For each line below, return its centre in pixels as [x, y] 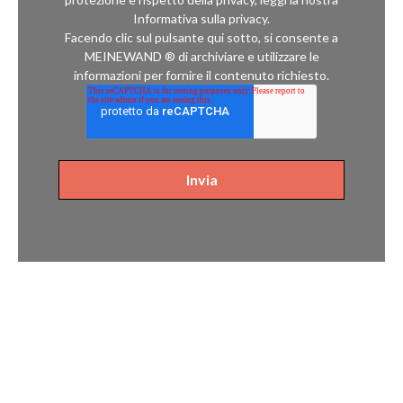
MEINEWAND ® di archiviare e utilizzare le [201, 57]
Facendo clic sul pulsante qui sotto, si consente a [201, 38]
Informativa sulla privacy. [201, 19]
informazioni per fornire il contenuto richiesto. [201, 76]
